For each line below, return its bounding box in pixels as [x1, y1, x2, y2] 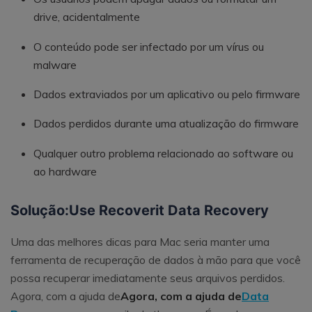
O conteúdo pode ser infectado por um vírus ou [33, 39, 264, 54]
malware [33, 57, 77, 72]
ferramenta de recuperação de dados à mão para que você [10, 253, 301, 267]
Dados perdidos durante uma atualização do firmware [33, 116, 299, 131]
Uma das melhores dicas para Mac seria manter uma [10, 235, 270, 249]
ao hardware [33, 164, 97, 178]
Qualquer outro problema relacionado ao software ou [33, 146, 293, 160]
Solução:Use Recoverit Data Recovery [10, 202, 269, 219]
